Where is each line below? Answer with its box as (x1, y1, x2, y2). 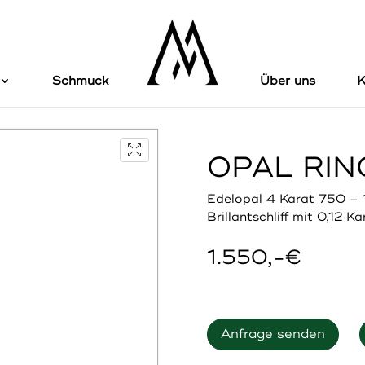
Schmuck (52, 73, 110, 89)
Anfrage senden (220, 325, 325, 342)
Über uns (259, 73, 315, 89)
